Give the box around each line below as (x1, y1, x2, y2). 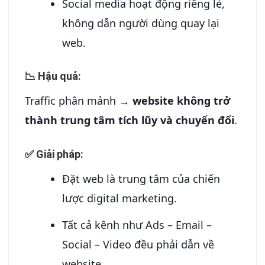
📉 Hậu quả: (25, 70, 81, 83)
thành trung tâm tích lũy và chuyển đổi (25, 113, 234, 128)
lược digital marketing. (62, 190, 177, 205)
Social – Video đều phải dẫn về (62, 237, 215, 251)
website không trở (132, 93, 230, 108)
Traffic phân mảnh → (25, 93, 132, 108)
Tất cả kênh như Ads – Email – (62, 217, 212, 232)
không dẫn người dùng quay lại (62, 15, 220, 30)
